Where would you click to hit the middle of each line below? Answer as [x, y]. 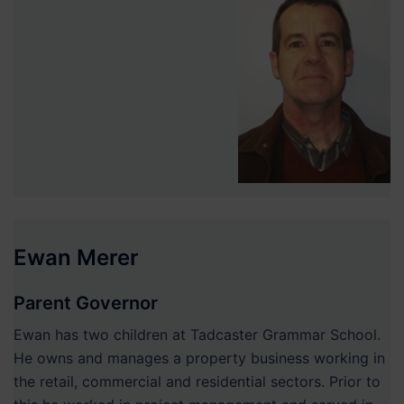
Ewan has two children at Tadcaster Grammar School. [197, 334]
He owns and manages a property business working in [199, 358]
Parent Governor [86, 303]
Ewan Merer [76, 257]
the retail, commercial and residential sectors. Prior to [197, 381]
